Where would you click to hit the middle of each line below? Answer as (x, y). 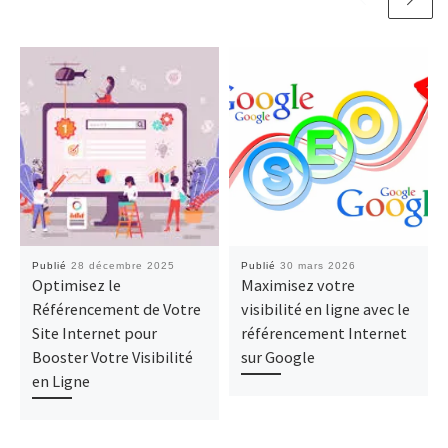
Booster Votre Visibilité (112, 356)
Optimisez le (76, 284)
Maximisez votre (297, 284)
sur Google (277, 356)
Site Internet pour (94, 332)
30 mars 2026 (317, 265)
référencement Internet (323, 332)
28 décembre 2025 (122, 265)
